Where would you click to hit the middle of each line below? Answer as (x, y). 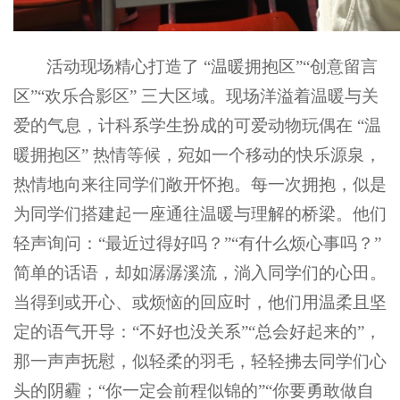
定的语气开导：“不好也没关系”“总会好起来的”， (197, 331)
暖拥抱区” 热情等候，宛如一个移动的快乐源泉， (197, 154)
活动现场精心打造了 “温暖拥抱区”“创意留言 (212, 66)
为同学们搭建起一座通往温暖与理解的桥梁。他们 (200, 213)
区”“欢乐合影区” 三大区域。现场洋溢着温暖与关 (196, 96)
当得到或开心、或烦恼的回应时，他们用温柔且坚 (200, 302)
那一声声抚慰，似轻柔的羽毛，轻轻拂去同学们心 (200, 361)
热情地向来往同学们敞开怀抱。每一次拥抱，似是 (200, 184)
